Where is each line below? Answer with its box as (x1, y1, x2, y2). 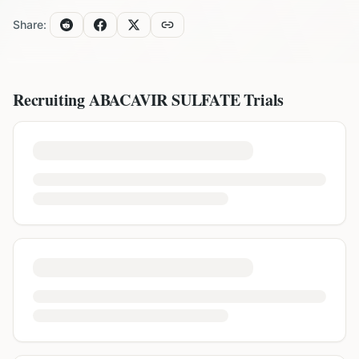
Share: (13, 18, 46, 31)
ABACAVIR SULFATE (88, 88, 240, 111)
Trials (240, 88, 284, 111)
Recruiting (13, 88, 89, 111)
